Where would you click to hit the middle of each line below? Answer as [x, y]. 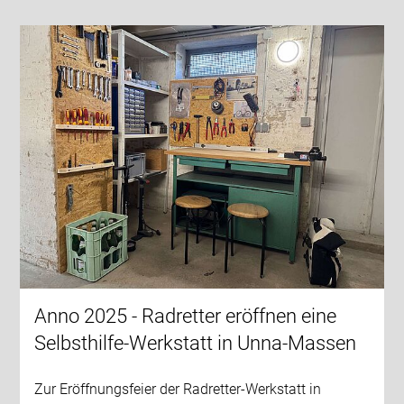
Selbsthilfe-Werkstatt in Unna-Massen [196, 343]
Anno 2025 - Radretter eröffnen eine [186, 316]
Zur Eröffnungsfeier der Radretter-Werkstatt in [178, 389]
